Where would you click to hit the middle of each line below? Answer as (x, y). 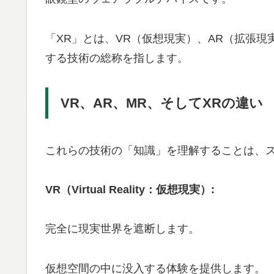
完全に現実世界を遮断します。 (122, 229)
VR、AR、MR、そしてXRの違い (162, 103)
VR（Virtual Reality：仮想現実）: (130, 190)
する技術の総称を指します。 (117, 58)
